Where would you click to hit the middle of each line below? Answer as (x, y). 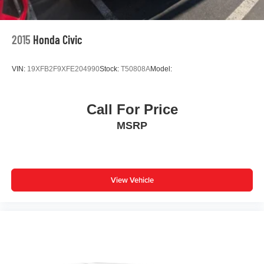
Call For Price (132, 110)
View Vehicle (132, 180)
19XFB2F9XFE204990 (63, 69)
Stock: (110, 69)
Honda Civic (57, 40)
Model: (161, 69)
